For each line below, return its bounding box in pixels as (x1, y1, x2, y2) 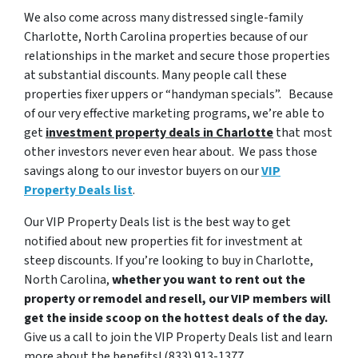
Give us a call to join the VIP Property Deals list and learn (24, 328, 332, 346)
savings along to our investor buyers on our (24, 162, 261, 180)
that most (273, 124, 332, 141)
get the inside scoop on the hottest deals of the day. (24, 309, 328, 327)
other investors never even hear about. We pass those (24, 143, 317, 161)
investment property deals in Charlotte (46, 124, 273, 141)
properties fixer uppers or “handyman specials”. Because (24, 86, 333, 103)
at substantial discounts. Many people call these (24, 66, 287, 84)
